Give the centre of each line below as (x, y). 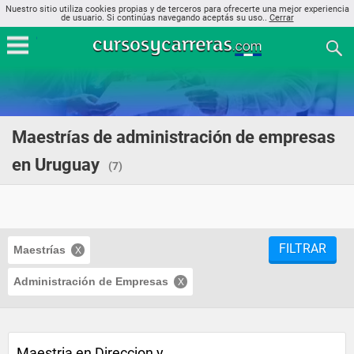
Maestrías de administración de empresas (173, 137)
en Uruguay (56, 165)
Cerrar (281, 18)
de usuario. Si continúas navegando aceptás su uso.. (165, 18)
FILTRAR (303, 249)
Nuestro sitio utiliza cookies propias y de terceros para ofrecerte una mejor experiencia (177, 9)
